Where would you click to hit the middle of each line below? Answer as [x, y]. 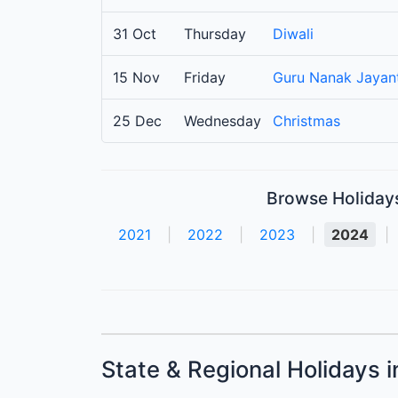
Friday [205, 78]
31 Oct [135, 34]
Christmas [306, 121]
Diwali [293, 34]
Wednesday [223, 121]
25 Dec [137, 121]
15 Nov [136, 78]
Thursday [215, 34]
